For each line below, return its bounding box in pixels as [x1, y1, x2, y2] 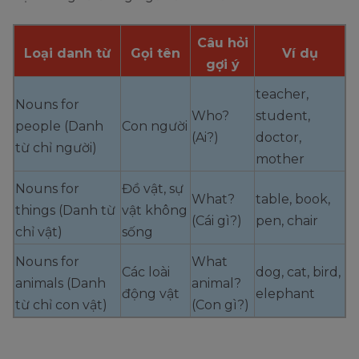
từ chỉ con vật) [15, 297, 107, 313]
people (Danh [15, 119, 103, 135]
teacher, [256, 87, 309, 103]
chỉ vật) [15, 224, 63, 240]
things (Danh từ [15, 203, 115, 219]
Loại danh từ [24, 46, 111, 62]
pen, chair [256, 213, 318, 229]
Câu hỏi [196, 35, 248, 51]
